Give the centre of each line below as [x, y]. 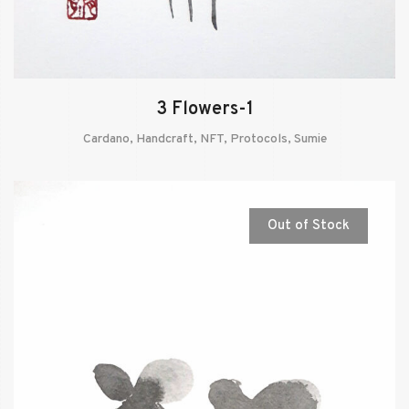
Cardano [106, 139]
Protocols [258, 139]
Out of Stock [309, 225]
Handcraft [164, 139]
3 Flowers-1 [204, 109]
